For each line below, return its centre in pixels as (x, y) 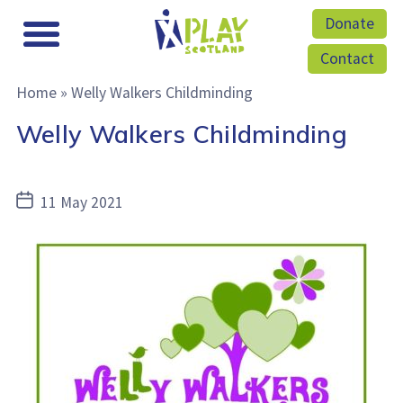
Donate (349, 23)
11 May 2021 (82, 202)
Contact (347, 59)
